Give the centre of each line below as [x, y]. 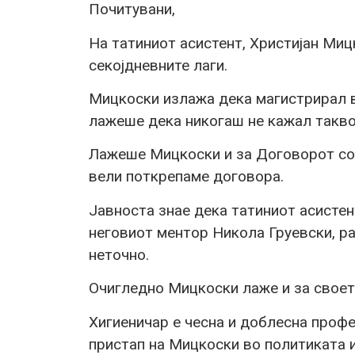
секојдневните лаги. [158, 65]
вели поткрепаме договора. [186, 177]
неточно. [119, 254]
